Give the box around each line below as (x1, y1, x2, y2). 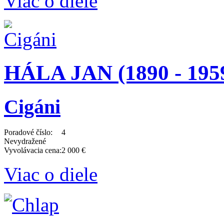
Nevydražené (4, 137, 46, 145)
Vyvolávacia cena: (4, 146, 61, 154)
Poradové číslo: (4, 128, 52, 136)
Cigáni (4, 95, 60, 118)
